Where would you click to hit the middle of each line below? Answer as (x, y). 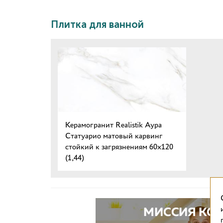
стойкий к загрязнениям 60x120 (119, 147)
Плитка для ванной (97, 24)
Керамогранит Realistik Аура (113, 125)
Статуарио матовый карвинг (114, 136)
